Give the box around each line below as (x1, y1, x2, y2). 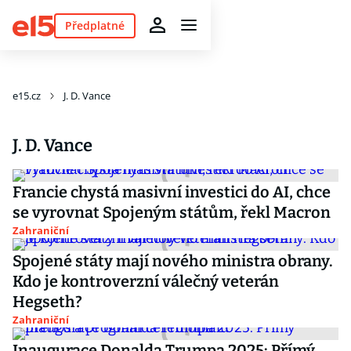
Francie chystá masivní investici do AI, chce (13, 183, 331, 201)
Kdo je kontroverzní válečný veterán (13, 272, 279, 291)
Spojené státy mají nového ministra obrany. (13, 251, 333, 270)
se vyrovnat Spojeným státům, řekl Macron (13, 203, 331, 222)
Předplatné (64, 17, 125, 33)
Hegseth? (13, 292, 82, 311)
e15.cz (13, 89, 41, 103)
